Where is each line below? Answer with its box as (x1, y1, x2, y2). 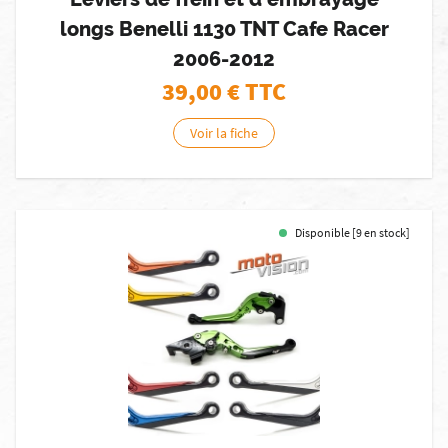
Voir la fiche (190, 124, 258, 142)
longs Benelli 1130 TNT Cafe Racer (59, 17, 389, 41)
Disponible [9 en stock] (295, 225, 410, 240)
